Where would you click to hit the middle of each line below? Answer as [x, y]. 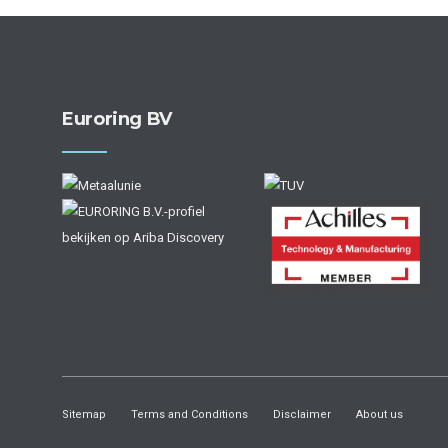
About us [379, 415]
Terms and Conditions [189, 415]
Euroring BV [117, 119]
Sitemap [84, 415]
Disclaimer [302, 415]
